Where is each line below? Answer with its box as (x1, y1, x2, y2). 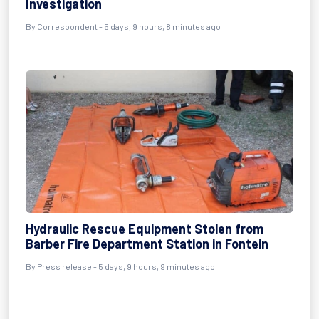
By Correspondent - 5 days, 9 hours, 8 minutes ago (26, 21, 221, 31)
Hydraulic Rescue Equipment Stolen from (26, 221, 263, 236)
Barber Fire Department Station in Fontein (26, 236, 268, 251)
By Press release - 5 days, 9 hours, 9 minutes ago (26, 261, 215, 271)
